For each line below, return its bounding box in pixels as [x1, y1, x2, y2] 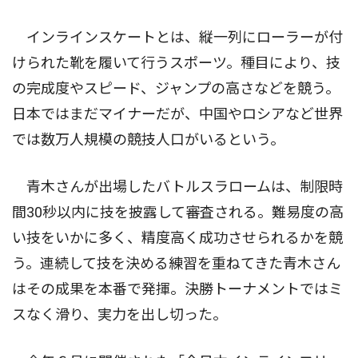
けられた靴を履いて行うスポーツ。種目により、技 [12, 54, 340, 71]
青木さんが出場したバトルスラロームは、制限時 [12, 177, 343, 195]
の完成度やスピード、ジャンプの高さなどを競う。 [12, 79, 340, 97]
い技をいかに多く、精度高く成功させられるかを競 [12, 229, 343, 246]
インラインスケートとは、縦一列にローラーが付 [12, 28, 343, 46]
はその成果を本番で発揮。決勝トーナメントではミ [12, 280, 343, 297]
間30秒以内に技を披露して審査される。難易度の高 [12, 203, 344, 221]
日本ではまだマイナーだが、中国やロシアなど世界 [12, 105, 343, 122]
